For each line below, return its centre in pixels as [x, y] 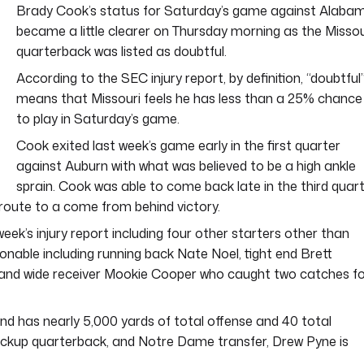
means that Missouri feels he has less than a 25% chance [189, 99]
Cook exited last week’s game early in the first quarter [178, 146]
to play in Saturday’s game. [98, 119]
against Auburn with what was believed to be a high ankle [186, 166]
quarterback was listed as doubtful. [121, 52]
